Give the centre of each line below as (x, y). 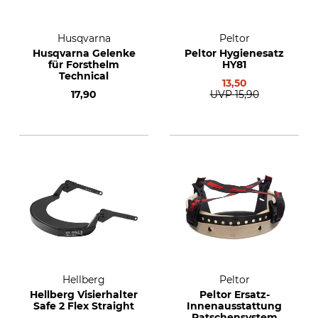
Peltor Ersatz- (234, 295)
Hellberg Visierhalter (84, 295)
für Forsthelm (84, 65)
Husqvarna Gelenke (84, 53)
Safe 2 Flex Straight (84, 306)
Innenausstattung (234, 306)
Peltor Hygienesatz (234, 53)
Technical (84, 76)
